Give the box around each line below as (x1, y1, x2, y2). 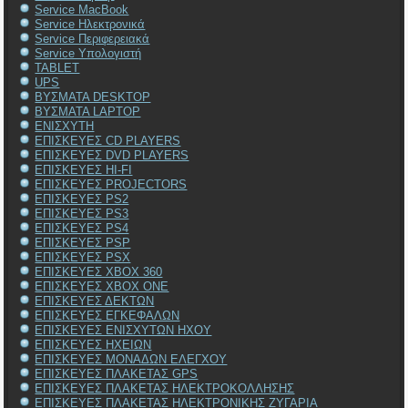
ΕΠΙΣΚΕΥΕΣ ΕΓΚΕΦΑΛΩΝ (35, 308, 180, 322)
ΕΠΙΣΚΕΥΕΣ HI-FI (35, 162, 133, 177)
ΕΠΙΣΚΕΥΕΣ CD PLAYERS (35, 133, 181, 148)
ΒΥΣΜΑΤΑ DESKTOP (35, 89, 151, 104)
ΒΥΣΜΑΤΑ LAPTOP (35, 104, 141, 118)
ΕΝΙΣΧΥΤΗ (35, 118, 95, 133)
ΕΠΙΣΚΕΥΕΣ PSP (35, 235, 131, 250)
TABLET (35, 60, 80, 75)
